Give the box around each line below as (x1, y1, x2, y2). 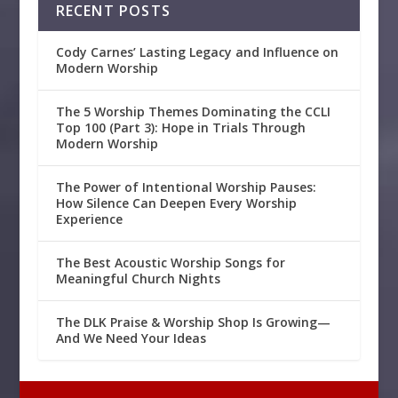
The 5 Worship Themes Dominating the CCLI (55, 102, 330, 120)
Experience (55, 210, 123, 227)
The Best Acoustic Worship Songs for (55, 253, 285, 271)
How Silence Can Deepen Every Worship (55, 194, 297, 211)
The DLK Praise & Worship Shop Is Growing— (55, 313, 330, 330)
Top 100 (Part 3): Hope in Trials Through (55, 118, 306, 136)
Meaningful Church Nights (55, 269, 220, 287)
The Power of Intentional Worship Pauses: (55, 178, 316, 195)
